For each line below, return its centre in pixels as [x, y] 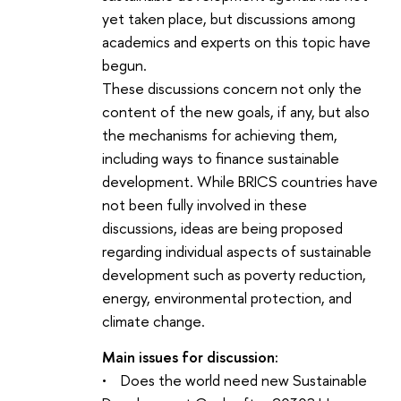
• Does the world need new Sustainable [235, 380]
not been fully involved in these [205, 205]
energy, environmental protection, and [227, 298]
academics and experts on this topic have [236, 42]
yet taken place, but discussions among [229, 19]
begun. [124, 65]
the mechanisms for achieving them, [220, 135]
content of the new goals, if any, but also [236, 112]
